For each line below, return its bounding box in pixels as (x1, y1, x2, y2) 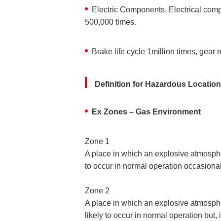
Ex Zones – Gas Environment (92, 108, 201, 116)
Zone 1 (85, 137, 110, 146)
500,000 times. (85, 18, 136, 26)
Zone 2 (85, 186, 110, 195)
